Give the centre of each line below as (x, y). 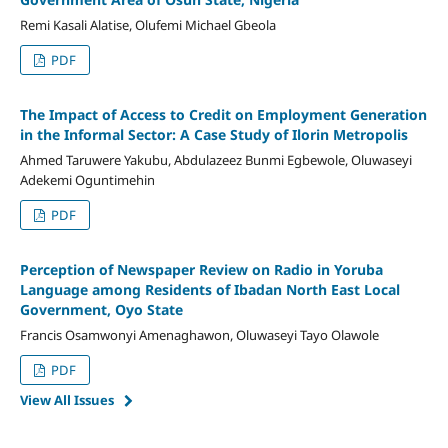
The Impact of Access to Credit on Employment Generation (223, 114)
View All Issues (66, 399)
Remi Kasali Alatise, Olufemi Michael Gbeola (147, 24)
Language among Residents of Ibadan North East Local (209, 289)
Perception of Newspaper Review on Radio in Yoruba (201, 269)
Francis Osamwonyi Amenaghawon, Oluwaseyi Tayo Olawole (199, 334)
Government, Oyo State (101, 309)
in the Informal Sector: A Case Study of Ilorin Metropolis (213, 134)
